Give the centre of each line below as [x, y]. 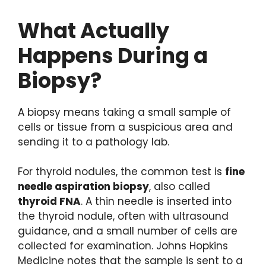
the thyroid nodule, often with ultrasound [123, 216]
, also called [180, 187]
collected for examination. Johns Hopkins [123, 246]
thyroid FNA [49, 202]
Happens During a [113, 55]
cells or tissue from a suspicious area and [125, 127]
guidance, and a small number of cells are [128, 231]
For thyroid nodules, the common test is [121, 172]
